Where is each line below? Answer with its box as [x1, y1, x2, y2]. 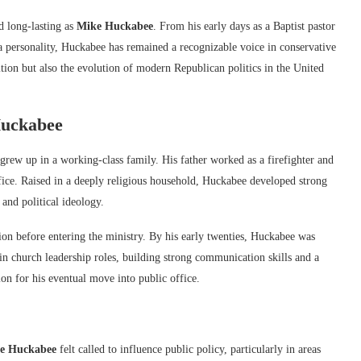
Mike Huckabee [77, 20, 153, 32]
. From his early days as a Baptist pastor [153, 20, 335, 32]
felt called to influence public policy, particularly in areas [56, 343, 321, 355]
